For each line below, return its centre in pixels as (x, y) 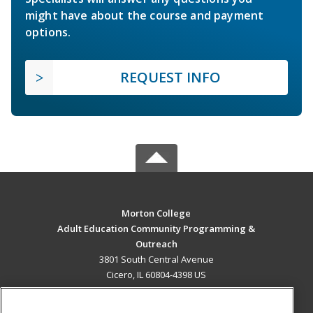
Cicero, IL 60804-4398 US (156, 275)
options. (48, 32)
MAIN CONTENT (156, 304)
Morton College (156, 213)
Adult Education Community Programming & (156, 229)
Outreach (156, 244)
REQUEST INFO (170, 78)
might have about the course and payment (145, 16)
